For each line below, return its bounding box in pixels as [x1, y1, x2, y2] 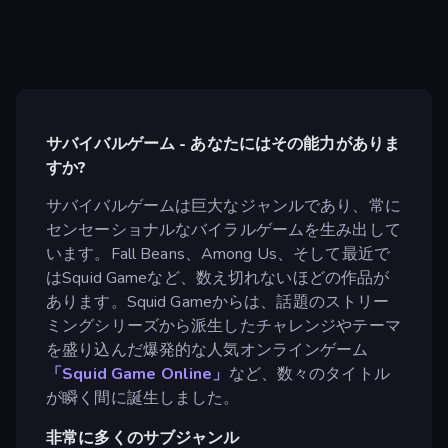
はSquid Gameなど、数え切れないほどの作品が [46, 266, 390, 289]
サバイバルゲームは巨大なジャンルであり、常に [46, 194, 401, 217]
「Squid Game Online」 [46, 362, 229, 385]
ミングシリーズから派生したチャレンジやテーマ [46, 314, 401, 337]
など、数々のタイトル [228, 362, 390, 385]
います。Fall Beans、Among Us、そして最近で [46, 242, 390, 265]
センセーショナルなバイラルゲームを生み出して [46, 218, 401, 241]
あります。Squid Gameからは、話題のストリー [46, 290, 390, 313]
